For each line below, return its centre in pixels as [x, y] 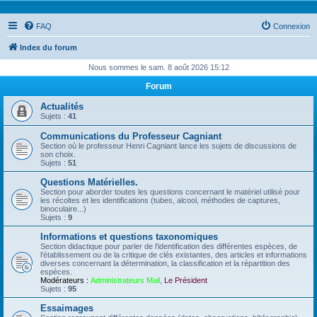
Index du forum [48, 47]
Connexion [292, 26]
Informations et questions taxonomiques [129, 237]
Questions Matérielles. [89, 182]
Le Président [186, 280]
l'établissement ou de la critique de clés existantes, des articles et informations [174, 255]
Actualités [62, 106]
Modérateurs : [64, 280]
